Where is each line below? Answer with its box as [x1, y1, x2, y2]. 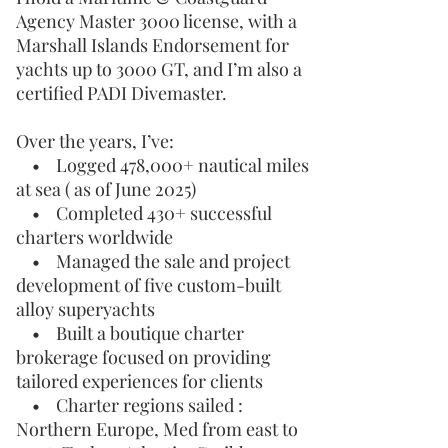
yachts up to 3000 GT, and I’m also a [16, 57, 302, 81]
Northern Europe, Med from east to [16, 417, 298, 441]
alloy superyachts [16, 297, 155, 321]
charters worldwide [16, 225, 173, 249]
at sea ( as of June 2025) [16, 177, 196, 201]
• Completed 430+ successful [16, 201, 272, 225]
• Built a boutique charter [16, 321, 244, 345]
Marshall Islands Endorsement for [16, 33, 289, 57]
